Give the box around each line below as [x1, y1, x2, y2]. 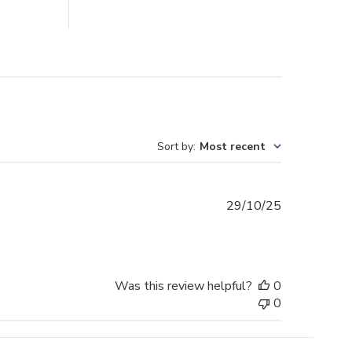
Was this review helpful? [115, 277, 253, 295]
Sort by [157, 138, 194, 154]
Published [280, 196, 336, 214]
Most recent [200, 138, 266, 154]
